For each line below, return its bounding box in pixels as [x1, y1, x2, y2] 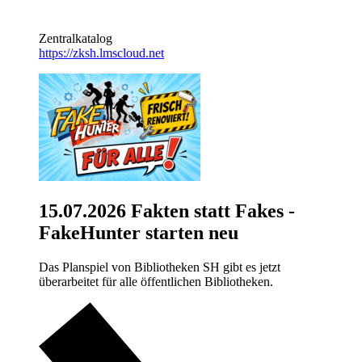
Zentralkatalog [39, 31, 112, 45]
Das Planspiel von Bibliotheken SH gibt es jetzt [39, 259, 280, 274]
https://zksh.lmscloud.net [39, 45, 164, 60]
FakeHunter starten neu [39, 221, 238, 243]
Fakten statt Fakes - [126, 200, 295, 221]
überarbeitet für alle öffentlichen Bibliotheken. [39, 274, 273, 288]
